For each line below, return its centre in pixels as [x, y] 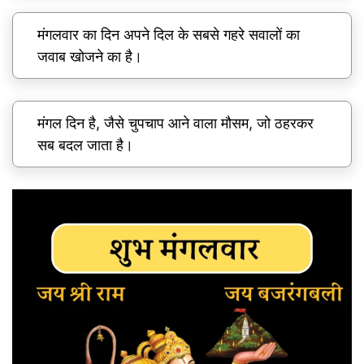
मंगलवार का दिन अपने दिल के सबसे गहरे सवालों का [169, 35]
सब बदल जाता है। [85, 145]
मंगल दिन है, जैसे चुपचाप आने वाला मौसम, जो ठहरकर [175, 123]
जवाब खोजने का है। [90, 57]
